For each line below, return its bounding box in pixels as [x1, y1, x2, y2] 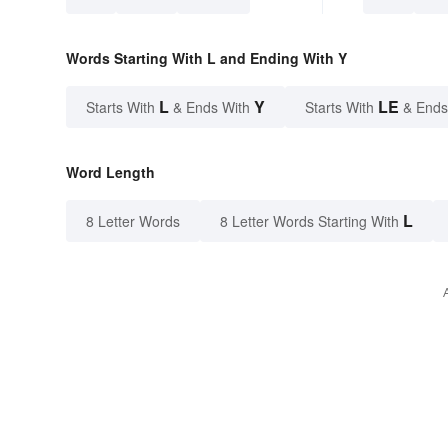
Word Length [66, 161, 155, 182]
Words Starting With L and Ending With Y [66, 47, 347, 68]
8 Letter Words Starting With [220, 210, 399, 231]
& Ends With [169, 96, 254, 117]
